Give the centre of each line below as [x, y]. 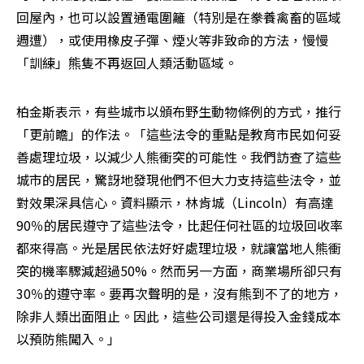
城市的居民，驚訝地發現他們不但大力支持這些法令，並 [179, 180]
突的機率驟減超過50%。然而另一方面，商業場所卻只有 [179, 271]
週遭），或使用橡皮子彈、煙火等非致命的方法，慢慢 [172, 40]
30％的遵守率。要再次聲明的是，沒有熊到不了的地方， [180, 294]
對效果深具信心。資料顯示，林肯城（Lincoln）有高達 [175, 203]
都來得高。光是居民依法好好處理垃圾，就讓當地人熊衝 [179, 248]
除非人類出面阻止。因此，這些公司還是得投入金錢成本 [179, 316]
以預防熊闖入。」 [68, 339]
